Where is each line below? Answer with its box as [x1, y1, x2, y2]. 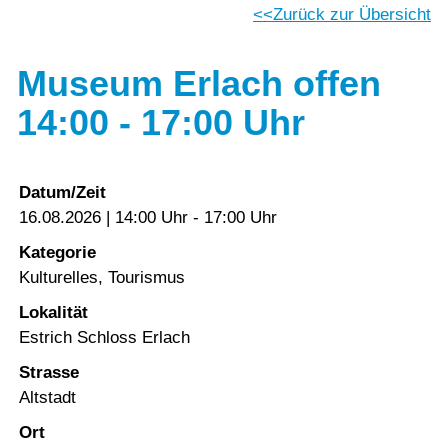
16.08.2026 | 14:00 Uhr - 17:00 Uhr [19, 208, 277, 228]
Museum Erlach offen [17, 64, 381, 105]
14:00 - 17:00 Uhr [17, 103, 305, 144]
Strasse [19, 363, 79, 383]
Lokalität [19, 303, 88, 323]
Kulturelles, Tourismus [19, 268, 185, 288]
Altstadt [19, 388, 76, 408]
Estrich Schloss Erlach [19, 328, 190, 348]
